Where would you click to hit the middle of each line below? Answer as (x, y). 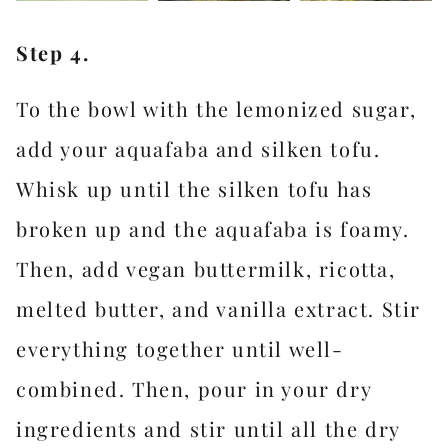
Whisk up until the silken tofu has (194, 188)
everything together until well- (180, 348)
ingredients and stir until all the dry (208, 428)
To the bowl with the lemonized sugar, (216, 108)
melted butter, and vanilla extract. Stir (219, 308)
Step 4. (53, 52)
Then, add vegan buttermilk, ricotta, (206, 268)
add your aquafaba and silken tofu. (198, 148)
